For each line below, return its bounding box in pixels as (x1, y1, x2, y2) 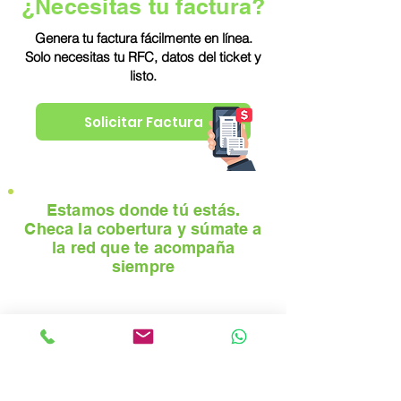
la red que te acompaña (52, 238, 235, 257)
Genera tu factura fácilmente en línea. (34, 30, 252, 47)
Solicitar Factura (83, 112, 203, 132)
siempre (111, 257, 175, 276)
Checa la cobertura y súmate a (24, 219, 262, 238)
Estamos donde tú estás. (46, 200, 241, 219)
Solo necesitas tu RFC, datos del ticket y (25, 48, 261, 65)
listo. (130, 67, 157, 84)
